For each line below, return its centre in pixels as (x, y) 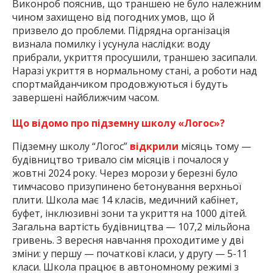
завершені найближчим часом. (86, 97)
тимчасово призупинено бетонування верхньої (127, 186)
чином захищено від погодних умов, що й (113, 17)
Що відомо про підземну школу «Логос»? (119, 123)
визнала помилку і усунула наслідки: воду (111, 44)
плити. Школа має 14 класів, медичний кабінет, (125, 200)
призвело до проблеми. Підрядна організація (121, 30)
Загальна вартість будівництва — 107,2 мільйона (131, 226)
